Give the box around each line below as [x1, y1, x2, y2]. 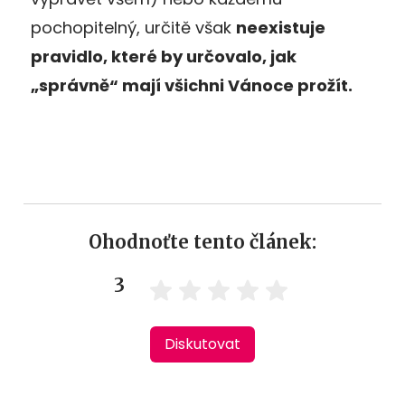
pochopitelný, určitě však [31, 15, 236, 39]
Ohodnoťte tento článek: [89, 230, 316, 253]
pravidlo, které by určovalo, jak [31, 44, 297, 68]
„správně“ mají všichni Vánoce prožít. [31, 73, 353, 97]
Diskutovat [165, 333, 240, 354]
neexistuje [236, 15, 325, 39]
